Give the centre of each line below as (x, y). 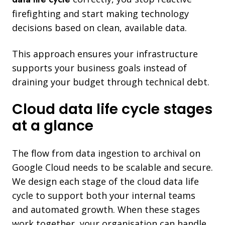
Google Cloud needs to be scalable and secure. (113, 167)
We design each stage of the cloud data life (105, 181)
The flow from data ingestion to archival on (106, 153)
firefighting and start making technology (100, 13)
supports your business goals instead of (99, 68)
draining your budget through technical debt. (111, 82)
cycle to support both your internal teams (104, 195)
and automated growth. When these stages (106, 209)
